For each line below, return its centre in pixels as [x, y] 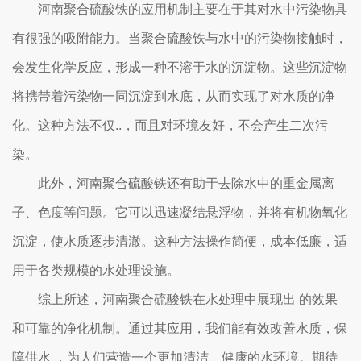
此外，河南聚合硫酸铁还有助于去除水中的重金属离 [186, 183]
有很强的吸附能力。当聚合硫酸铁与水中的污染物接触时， [180, 38]
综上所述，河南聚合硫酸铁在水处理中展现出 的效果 [188, 299]
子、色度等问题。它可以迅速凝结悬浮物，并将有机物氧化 [180, 212]
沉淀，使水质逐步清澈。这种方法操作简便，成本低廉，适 [180, 241]
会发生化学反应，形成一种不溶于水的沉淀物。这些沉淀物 [180, 67]
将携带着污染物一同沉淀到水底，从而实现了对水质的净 [173, 96]
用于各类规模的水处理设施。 [96, 270]
